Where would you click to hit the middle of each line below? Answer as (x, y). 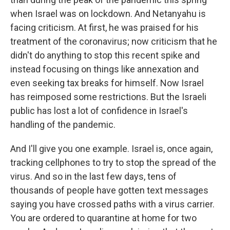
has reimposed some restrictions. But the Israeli (108, 97)
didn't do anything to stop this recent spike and (105, 55)
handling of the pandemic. (63, 124)
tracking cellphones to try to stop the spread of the (113, 162)
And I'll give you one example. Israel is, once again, (111, 149)
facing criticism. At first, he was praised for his (104, 27)
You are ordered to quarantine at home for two (103, 218)
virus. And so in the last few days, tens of (93, 176)
